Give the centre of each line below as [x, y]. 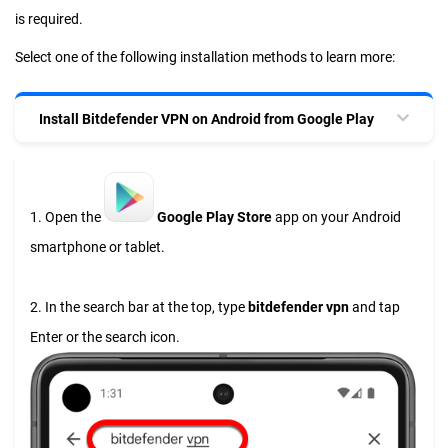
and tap [374, 307]
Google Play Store [216, 217]
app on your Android [338, 217]
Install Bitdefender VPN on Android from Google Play [206, 119]
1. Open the [67, 217]
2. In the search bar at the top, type [139, 307]
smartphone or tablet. [97, 247]
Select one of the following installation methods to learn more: [205, 57]
